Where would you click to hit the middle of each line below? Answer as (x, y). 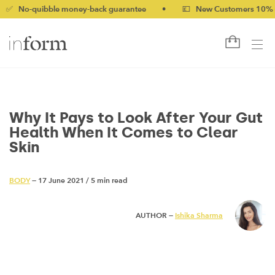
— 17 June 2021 (57, 180)
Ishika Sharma (199, 215)
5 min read (109, 180)
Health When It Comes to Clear (124, 132)
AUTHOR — (155, 215)
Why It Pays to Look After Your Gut (136, 118)
